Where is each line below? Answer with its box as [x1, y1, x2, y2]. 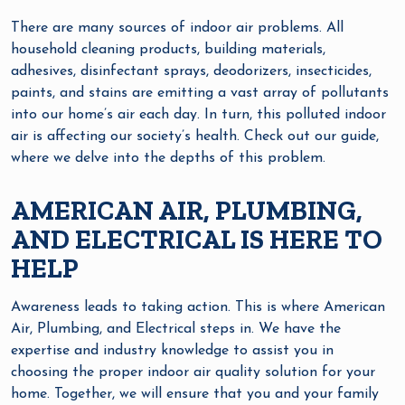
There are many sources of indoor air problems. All [11, 21, 344, 35]
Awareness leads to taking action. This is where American [11, 300, 385, 315]
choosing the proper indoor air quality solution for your [11, 365, 375, 380]
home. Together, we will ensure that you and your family [11, 387, 379, 401]
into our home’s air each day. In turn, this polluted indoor [11, 108, 386, 122]
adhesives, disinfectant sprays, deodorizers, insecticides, [11, 64, 372, 79]
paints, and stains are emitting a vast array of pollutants [11, 86, 389, 100]
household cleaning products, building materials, [11, 42, 325, 57]
